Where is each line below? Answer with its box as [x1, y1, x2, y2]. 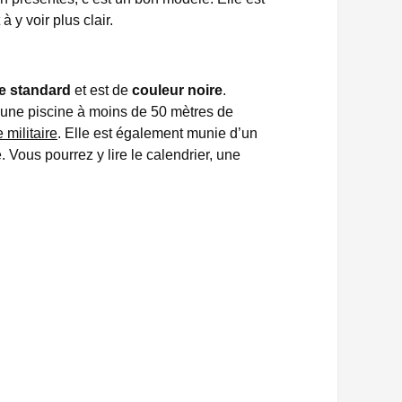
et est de [71, 83, 132, 98]
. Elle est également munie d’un [57, 126, 258, 141]
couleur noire [132, 83, 223, 98]
